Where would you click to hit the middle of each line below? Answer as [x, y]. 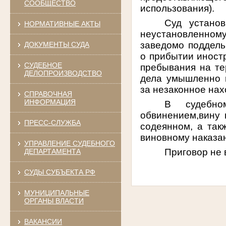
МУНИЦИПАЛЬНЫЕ [56, 192]
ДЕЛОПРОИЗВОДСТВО [63, 73]
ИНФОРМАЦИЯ [50, 102]
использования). [179, 8]
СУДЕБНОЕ [43, 65]
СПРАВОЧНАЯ [48, 94]
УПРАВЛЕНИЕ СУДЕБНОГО [69, 143]
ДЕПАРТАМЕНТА [52, 151]
